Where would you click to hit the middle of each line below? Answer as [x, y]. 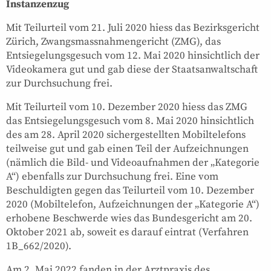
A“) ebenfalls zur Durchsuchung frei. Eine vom [112, 176]
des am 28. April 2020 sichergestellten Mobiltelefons [126, 135]
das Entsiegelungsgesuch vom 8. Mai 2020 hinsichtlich [130, 121]
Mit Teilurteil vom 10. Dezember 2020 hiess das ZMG [127, 107]
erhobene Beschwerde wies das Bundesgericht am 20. [129, 218]
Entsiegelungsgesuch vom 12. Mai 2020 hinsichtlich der [133, 55]
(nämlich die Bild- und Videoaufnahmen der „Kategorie [133, 162]
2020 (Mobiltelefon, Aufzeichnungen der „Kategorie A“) [133, 204]
